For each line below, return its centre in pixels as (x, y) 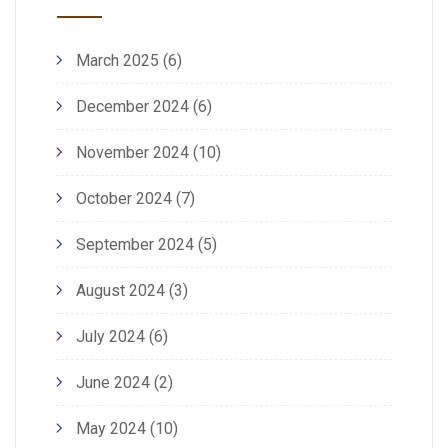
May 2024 (111, 428)
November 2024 (132, 152)
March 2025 (117, 60)
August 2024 (120, 290)
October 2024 (124, 198)
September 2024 (135, 244)
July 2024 (110, 336)
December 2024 (132, 106)
